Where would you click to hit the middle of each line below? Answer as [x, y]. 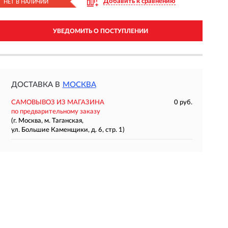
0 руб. [183, 103]
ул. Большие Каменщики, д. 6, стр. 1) [68, 130]
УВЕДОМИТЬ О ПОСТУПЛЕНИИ [100, 31]
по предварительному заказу [55, 112]
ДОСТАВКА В [35, 85]
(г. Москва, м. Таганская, [47, 121]
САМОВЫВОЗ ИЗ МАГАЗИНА [58, 103]
